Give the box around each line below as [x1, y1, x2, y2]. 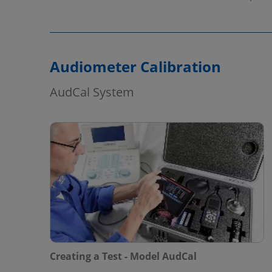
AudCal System [50, 83, 134, 100]
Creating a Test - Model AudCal [50, 250, 197, 263]
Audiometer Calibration [50, 56, 221, 76]
